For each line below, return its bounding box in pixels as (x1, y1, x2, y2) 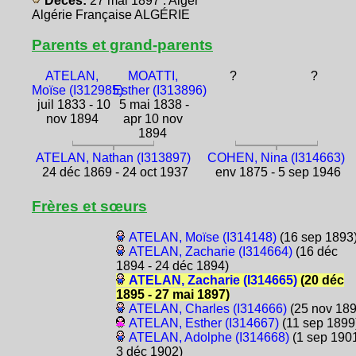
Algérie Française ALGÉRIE (32, 7, 190, 21)
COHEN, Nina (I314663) (207, 151, 346, 165)
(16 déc (292, 245, 338, 259)
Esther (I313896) (112, 83, 207, 98)
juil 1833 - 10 (33, 98, 110, 112)
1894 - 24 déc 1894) (115, 259, 229, 273)
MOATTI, (127, 69, 178, 83)
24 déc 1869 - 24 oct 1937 (38, 165, 188, 180)
